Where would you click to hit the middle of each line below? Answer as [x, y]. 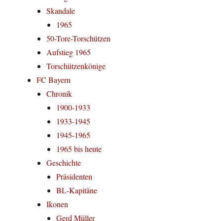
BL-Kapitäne [77, 190]
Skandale [61, 11]
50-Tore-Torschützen [79, 38]
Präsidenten [74, 177]
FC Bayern [54, 80]
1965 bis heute [79, 149]
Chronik [59, 94]
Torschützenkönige [76, 66]
